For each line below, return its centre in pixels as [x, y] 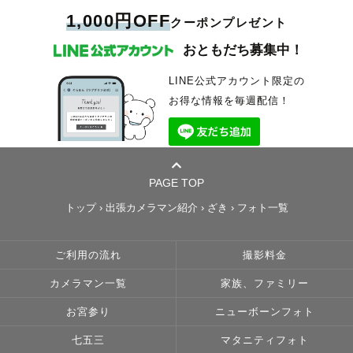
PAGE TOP [176, 182]
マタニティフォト [265, 340]
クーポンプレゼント [229, 22]
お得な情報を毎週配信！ [229, 100]
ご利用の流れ [88, 255]
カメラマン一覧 [88, 283]
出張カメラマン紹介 [151, 208]
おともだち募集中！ [243, 50]
